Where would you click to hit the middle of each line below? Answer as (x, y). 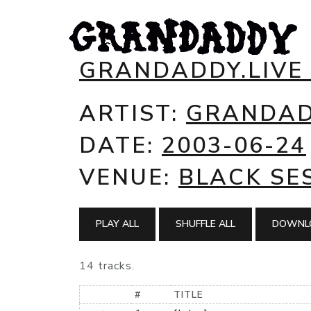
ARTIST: (133, 114)
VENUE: (129, 177)
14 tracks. (107, 266)
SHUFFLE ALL (205, 224)
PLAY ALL (117, 224)
